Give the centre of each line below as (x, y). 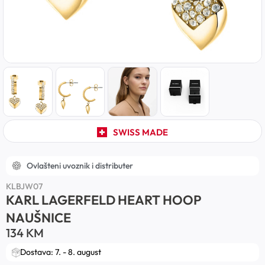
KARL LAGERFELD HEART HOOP (104, 200)
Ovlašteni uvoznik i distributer (80, 165)
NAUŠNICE (38, 217)
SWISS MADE (140, 132)
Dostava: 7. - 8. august (61, 252)
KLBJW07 (24, 186)
